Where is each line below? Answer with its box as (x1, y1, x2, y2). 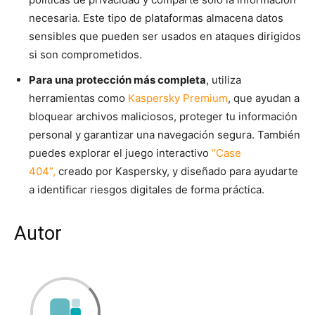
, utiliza (206, 73, 241, 87)
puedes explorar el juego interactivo (29, 146, 212, 160)
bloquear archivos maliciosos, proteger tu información (29, 110, 297, 124)
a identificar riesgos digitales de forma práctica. (29, 183, 264, 197)
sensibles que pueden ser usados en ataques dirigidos (29, 30, 301, 44)
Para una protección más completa (29, 73, 206, 87)
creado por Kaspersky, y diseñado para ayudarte (56, 165, 298, 179)
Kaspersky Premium (128, 91, 228, 105)
